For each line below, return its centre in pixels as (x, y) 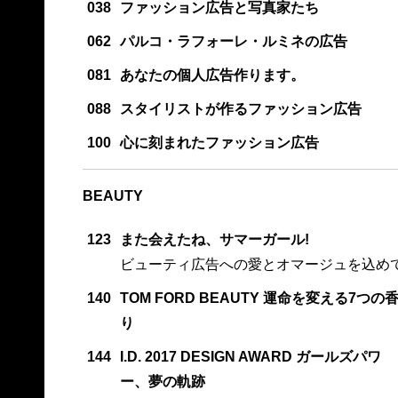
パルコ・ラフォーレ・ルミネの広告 (233, 41)
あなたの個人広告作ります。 (212, 75)
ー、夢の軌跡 (162, 381)
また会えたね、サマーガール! (214, 239)
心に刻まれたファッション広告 (219, 142)
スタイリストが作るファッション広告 (240, 108)
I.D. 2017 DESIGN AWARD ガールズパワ (250, 356)
